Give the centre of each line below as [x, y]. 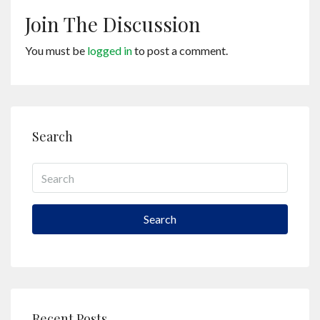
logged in [110, 50]
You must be [56, 50]
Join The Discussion [113, 24]
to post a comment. [180, 50]
